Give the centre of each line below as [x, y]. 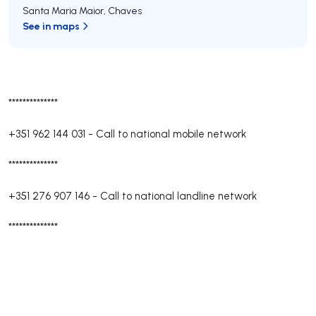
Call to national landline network [178, 196]
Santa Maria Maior [63, 11]
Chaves [125, 11]
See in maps [51, 26]
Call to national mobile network [171, 134]
